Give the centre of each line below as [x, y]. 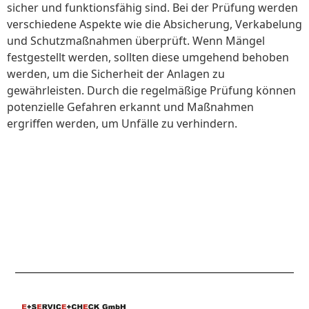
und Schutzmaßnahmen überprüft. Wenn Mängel [136, 40]
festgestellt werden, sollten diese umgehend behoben [148, 57]
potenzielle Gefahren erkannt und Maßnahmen [130, 107]
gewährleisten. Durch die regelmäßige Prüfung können [151, 90]
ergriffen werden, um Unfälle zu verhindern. [122, 123]
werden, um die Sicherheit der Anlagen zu [116, 73]
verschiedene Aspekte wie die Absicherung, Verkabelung [154, 24]
